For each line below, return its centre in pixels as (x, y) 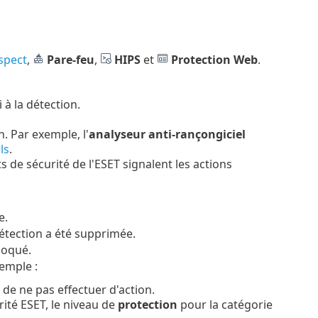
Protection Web (214, 59)
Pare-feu (70, 59)
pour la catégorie (225, 304)
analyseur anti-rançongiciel (167, 134)
